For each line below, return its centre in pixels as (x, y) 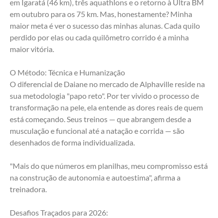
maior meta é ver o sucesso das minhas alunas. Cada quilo (105, 26)
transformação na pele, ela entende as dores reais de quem (106, 108)
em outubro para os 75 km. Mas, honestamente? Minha (101, 14)
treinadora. (28, 189)
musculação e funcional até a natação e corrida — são (97, 131)
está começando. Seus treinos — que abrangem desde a (100, 119)
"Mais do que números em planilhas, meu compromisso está (109, 166)
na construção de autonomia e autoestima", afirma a (95, 178)
